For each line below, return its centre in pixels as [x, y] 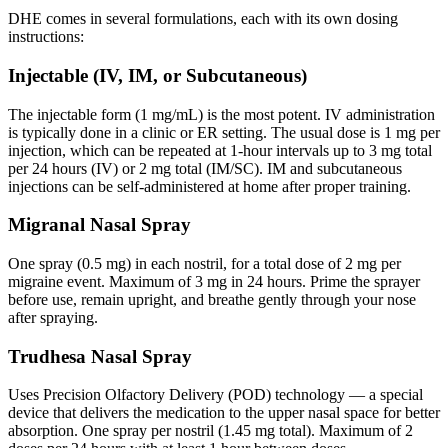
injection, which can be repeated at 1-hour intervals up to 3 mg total [220, 150]
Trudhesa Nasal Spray [100, 356]
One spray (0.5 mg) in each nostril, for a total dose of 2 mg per [204, 263]
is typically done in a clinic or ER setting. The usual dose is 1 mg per [224, 132]
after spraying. [53, 317]
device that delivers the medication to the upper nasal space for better [224, 413]
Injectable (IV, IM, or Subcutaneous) [157, 75]
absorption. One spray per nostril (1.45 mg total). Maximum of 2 [210, 431]
